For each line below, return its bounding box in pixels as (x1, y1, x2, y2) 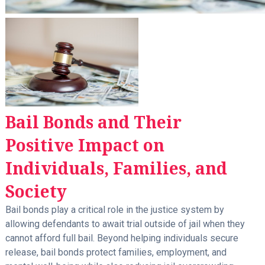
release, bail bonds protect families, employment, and (5, 247, 227, 258)
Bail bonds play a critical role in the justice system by (5, 204, 224, 216)
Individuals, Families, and (5, 157, 227, 180)
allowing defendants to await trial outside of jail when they (5, 218, 245, 230)
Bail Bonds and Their (5, 111, 182, 134)
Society (5, 180, 67, 203)
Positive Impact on (5, 134, 164, 157)
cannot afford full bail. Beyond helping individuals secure (5, 232, 238, 244)
